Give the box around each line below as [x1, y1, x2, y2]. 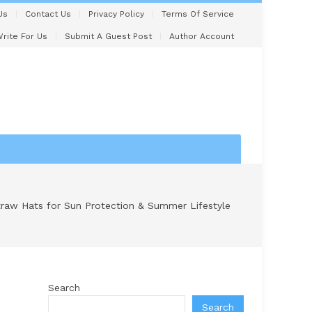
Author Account [169, 31, 234, 41]
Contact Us [25, 9, 71, 19]
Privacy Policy [88, 9, 144, 19]
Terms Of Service [162, 9, 234, 19]
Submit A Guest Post [65, 31, 152, 41]
